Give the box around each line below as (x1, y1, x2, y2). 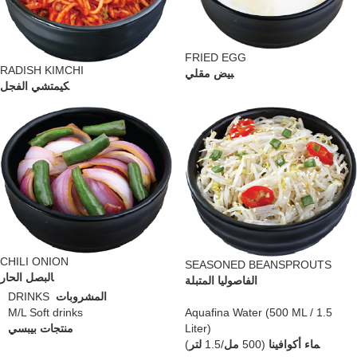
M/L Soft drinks (8, 306, 83, 320)
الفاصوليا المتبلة (185, 274, 257, 288)
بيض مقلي (185, 66, 233, 80)
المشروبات (56, 290, 107, 304)
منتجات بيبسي (8, 322, 73, 335)
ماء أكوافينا (269, 338, 320, 351)
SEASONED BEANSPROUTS (185, 258, 331, 272)
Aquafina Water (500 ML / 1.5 (185, 306, 332, 320)
